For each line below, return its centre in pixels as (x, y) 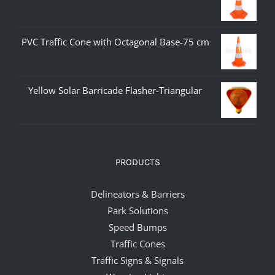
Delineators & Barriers (137, 194)
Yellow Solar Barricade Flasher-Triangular (115, 91)
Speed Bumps (137, 227)
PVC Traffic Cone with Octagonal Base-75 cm (115, 42)
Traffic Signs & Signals (137, 261)
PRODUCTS (137, 162)
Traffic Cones (137, 244)
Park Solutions (137, 211)
